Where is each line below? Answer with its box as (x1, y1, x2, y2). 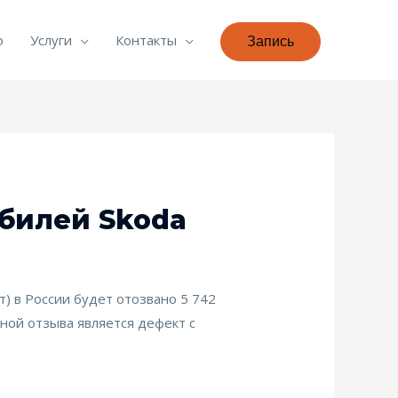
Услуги (30, 31, 72, 49)
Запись (247, 33, 294, 49)
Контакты (115, 31, 177, 49)
